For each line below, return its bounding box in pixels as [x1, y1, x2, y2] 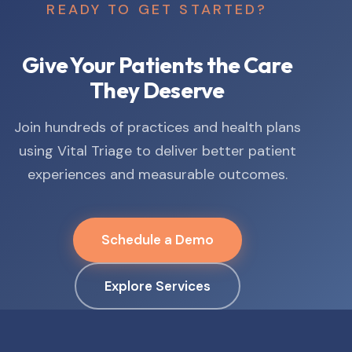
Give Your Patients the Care [21, 50, 293, 79]
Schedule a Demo [101, 231, 214, 249]
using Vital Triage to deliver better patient [18, 141, 296, 160]
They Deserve [90, 75, 225, 104]
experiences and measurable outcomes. [27, 164, 288, 184]
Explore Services [104, 277, 211, 295]
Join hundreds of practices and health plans [13, 117, 301, 137]
